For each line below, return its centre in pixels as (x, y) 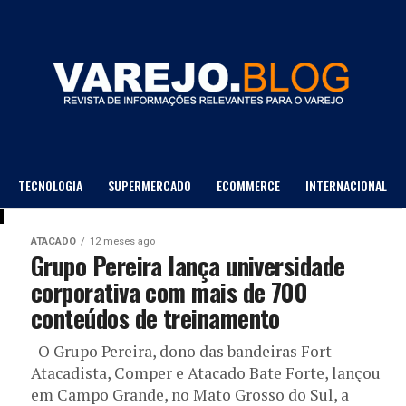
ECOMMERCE (248, 185)
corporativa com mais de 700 (169, 292)
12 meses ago (122, 242)
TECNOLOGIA (50, 185)
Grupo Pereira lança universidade (188, 266)
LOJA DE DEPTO (203, 233)
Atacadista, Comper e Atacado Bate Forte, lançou (206, 373)
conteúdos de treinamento (155, 318)
